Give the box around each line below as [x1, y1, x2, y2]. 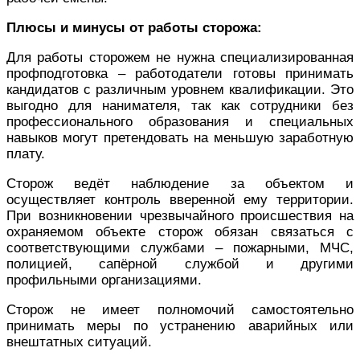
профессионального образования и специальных [6, 113, 354, 129]
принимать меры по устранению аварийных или [6, 317, 354, 333]
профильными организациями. [6, 272, 202, 288]
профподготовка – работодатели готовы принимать [6, 65, 354, 81]
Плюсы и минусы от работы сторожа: [6, 19, 262, 35]
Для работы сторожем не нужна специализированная [6, 49, 354, 65]
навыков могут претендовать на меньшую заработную [6, 129, 354, 145]
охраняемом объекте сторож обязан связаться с [6, 223, 354, 239]
